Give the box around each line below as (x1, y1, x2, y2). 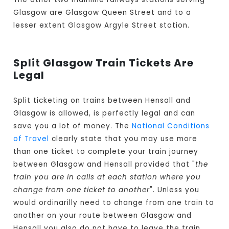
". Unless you (150, 185, 200, 195)
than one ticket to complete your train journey (13, 147, 199, 157)
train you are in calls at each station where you (13, 172, 201, 182)
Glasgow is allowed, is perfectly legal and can (13, 108, 196, 119)
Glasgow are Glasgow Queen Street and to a (13, 8, 192, 18)
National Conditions (132, 121, 210, 131)
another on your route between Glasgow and (13, 211, 192, 221)
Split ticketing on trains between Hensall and (13, 96, 191, 106)
